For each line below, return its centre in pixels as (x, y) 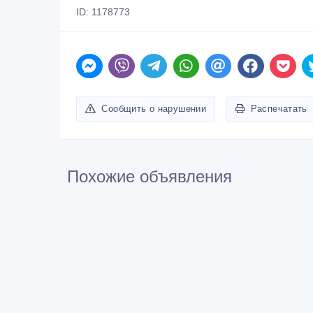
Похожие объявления (150, 173)
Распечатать (279, 105)
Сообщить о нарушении (154, 105)
